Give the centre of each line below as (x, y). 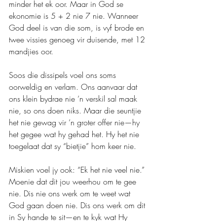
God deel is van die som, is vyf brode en (78, 27)
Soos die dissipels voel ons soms (64, 75)
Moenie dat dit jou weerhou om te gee (74, 181)
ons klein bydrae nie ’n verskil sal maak (74, 98)
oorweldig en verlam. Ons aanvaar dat (74, 87)
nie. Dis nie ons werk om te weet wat (71, 193)
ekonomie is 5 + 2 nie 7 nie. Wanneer (75, 16)
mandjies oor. (31, 51)
